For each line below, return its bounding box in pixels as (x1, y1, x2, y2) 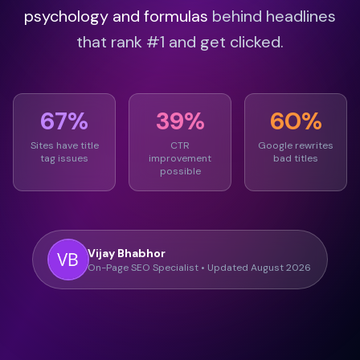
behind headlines (208, 6, 336, 27)
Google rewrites (258, 139, 333, 152)
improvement (149, 152, 211, 165)
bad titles (273, 152, 318, 165)
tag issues (40, 152, 88, 165)
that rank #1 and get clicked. (76, 31, 284, 52)
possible (159, 165, 201, 178)
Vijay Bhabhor (88, 246, 166, 260)
